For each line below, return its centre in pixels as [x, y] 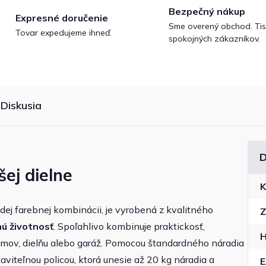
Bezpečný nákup [207, 12]
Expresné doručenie [61, 18]
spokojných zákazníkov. [214, 39]
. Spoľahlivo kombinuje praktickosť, [129, 227]
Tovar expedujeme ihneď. [63, 32]
